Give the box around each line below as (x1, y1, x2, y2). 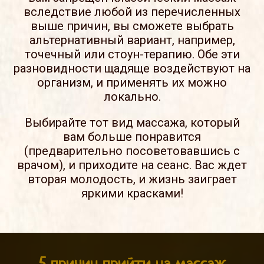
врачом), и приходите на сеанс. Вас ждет (17, 157, 247, 172)
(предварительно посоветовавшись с (24, 143, 240, 158)
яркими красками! (81, 186, 183, 200)
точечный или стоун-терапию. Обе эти (24, 47, 240, 61)
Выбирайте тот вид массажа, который (24, 115, 240, 130)
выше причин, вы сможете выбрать (30, 18, 234, 33)
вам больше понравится (63, 129, 201, 144)
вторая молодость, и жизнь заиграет (27, 171, 237, 186)
